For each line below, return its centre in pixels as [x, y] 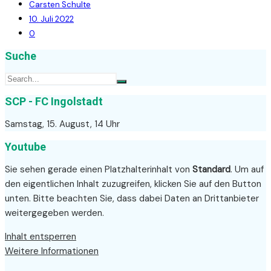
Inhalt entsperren [41, 236]
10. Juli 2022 [51, 19]
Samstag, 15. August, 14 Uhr [62, 124]
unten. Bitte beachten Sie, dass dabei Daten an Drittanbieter [132, 198]
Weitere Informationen [52, 251]
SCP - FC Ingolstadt [54, 102]
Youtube [25, 146]
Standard [211, 169]
